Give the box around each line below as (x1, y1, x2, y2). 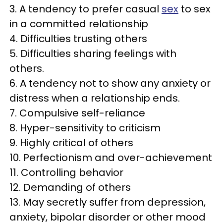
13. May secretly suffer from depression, (9, 195, 206, 209)
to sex (178, 2, 211, 16)
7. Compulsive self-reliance (9, 106, 145, 120)
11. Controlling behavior (9, 166, 123, 179)
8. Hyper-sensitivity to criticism (9, 121, 161, 135)
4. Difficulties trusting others (9, 32, 147, 46)
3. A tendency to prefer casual (9, 2, 162, 16)
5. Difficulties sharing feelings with (9, 47, 176, 60)
